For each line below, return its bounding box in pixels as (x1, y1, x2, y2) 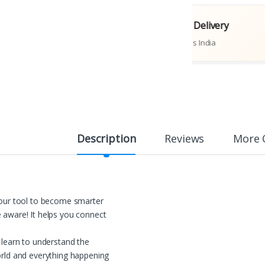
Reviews (164, 131, 205, 146)
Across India (148, 37, 192, 48)
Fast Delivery (148, 18, 205, 32)
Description (76, 131, 136, 146)
